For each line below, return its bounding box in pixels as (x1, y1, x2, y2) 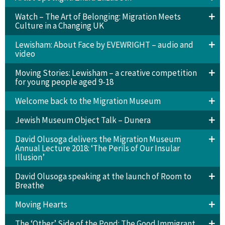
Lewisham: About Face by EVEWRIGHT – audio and (15, 39, 193, 50)
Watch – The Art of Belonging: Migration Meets (15, 11, 181, 22)
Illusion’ (15, 151, 45, 163)
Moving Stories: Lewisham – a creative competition (15, 67, 197, 78)
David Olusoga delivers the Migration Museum (15, 133, 181, 145)
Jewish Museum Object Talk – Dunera (15, 114, 151, 126)
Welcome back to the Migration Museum (15, 95, 161, 106)
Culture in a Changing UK (15, 20, 104, 31)
